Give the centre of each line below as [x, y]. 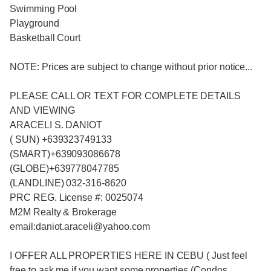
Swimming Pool [44, 9]
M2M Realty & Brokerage [64, 212]
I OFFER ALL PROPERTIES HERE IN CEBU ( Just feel [129, 256]
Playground [34, 24]
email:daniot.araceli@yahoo [70, 227]
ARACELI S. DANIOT [57, 125]
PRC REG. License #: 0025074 [78, 198]
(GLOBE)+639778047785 [66, 169]
